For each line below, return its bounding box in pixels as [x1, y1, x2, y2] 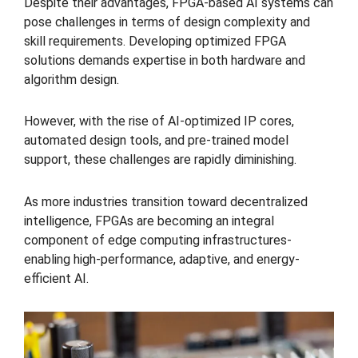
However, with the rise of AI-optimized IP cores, [24, 113, 294, 129]
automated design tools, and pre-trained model [24, 133, 288, 149]
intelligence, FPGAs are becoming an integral [24, 213, 274, 229]
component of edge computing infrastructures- [24, 233, 292, 249]
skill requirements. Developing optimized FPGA [24, 33, 286, 49]
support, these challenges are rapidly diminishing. [24, 152, 296, 168]
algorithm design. [24, 71, 119, 87]
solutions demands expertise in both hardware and [24, 52, 305, 68]
